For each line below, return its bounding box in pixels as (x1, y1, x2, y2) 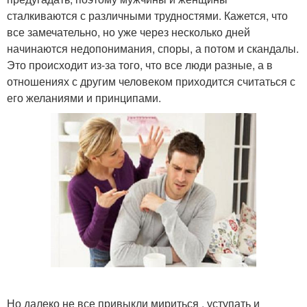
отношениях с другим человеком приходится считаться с (7, 73, 295, 89)
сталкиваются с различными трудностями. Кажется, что (7, 7, 288, 23)
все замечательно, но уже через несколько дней (7, 23, 250, 40)
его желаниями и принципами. (7, 89, 161, 106)
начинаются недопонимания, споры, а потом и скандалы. (7, 40, 299, 56)
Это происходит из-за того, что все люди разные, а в (7, 56, 273, 73)
